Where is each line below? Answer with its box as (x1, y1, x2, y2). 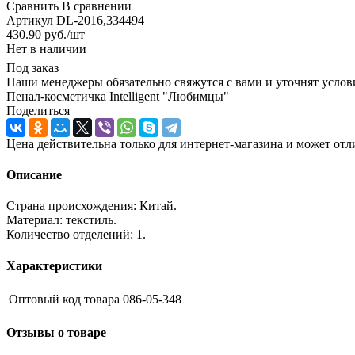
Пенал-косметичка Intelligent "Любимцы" (6, 89, 229, 103)
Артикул (6, 13, 53, 27)
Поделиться (6, 103, 70, 117)
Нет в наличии (6, 41, 86, 55)
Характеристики (6, 258, 102, 273)
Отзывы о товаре (6, 326, 106, 340)
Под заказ (6, 60, 59, 74)
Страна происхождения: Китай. (6, 199, 177, 213)
